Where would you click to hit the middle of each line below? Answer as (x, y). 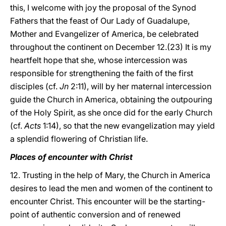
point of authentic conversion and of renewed (95, 214)
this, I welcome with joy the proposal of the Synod (103, 8)
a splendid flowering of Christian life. (79, 139)
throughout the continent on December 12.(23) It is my (111, 47)
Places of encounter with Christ (71, 157)
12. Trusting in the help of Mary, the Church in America (110, 175)
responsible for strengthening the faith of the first (102, 73)
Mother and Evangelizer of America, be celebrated (104, 34)
